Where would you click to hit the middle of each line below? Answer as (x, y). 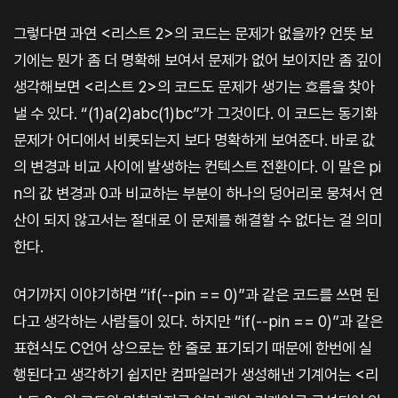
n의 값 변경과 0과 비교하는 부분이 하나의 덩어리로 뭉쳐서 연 (198, 193)
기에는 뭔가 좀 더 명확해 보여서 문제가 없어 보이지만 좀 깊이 (198, 60)
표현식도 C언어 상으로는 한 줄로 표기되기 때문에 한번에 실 (193, 347)
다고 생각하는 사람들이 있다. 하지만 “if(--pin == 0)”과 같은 (198, 321)
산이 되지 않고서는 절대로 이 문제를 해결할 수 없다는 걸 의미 (198, 219)
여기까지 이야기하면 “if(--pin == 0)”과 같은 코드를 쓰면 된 (196, 294)
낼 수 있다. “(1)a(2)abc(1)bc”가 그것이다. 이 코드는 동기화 (195, 113)
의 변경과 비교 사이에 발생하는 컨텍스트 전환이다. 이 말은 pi (197, 166)
